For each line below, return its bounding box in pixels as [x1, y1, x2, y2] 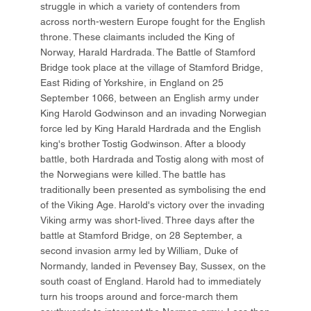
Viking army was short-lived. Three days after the [40, 215, 255, 226]
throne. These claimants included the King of [40, 31, 235, 43]
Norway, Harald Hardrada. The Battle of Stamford [40, 47, 256, 58]
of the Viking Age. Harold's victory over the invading [40, 199, 265, 211]
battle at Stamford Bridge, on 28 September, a [40, 230, 243, 242]
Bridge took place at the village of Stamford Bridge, [40, 62, 264, 74]
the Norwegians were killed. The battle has [40, 169, 226, 180]
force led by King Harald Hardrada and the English [40, 123, 262, 135]
